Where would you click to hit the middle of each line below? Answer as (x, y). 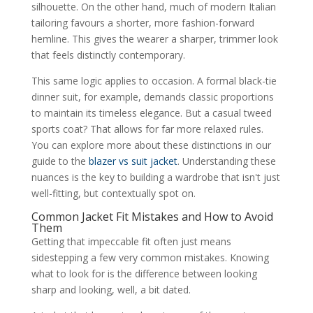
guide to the (60, 161)
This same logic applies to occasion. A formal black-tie (154, 80)
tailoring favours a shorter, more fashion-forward (143, 22)
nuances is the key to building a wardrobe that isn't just (155, 177)
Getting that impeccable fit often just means (131, 241)
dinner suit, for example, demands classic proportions (152, 96)
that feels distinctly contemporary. (108, 54)
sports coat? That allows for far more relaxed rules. (147, 129)
